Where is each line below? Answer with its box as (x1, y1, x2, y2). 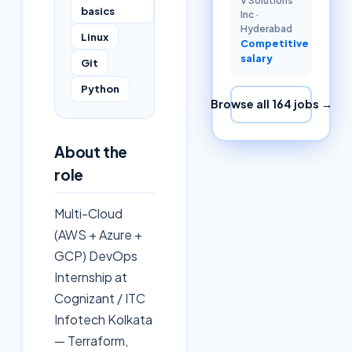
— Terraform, (54, 332, 128, 349)
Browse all (210, 97, 272, 112)
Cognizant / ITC (54, 289, 145, 306)
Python (81, 82, 119, 96)
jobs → (291, 97, 332, 112)
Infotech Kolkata (54, 310, 152, 328)
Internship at (54, 268, 127, 285)
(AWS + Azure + (54, 225, 142, 243)
